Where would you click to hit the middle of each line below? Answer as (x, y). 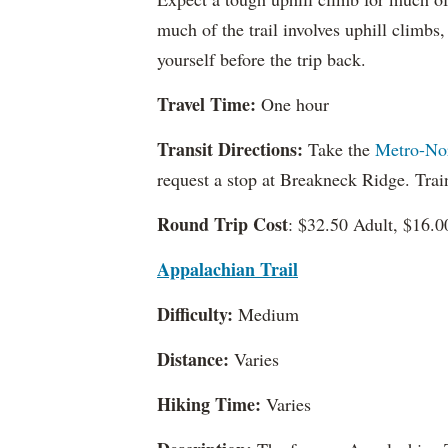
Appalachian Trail (227, 269)
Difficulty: (195, 314)
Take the (341, 149)
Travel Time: (206, 104)
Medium (272, 314)
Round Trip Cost (222, 224)
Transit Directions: (232, 149)
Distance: (193, 359)
